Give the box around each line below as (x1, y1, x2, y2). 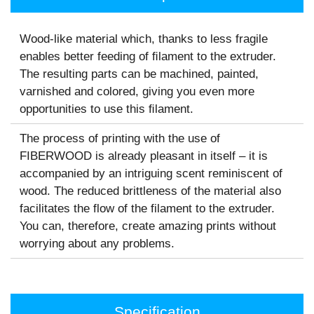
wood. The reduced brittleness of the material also (19, 184, 281, 198)
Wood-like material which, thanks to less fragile (19, 32, 268, 46)
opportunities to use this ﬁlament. (19, 102, 193, 116)
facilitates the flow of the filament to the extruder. (19, 201, 275, 215)
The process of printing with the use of (19, 131, 220, 145)
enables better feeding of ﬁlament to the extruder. (19, 49, 276, 63)
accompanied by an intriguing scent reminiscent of (19, 166, 282, 180)
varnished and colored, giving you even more (19, 84, 254, 98)
